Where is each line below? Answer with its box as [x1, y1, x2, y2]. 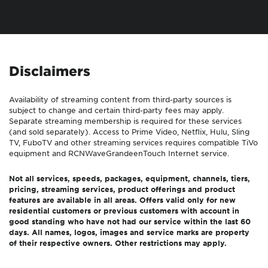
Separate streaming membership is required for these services [9, 116, 242, 126]
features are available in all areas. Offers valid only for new [9, 195, 236, 205]
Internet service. [166, 148, 229, 159]
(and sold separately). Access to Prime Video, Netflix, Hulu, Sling [9, 127, 249, 137]
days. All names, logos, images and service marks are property [9, 227, 249, 237]
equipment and [9, 148, 68, 159]
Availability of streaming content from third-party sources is [9, 95, 232, 105]
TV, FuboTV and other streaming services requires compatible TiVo [9, 138, 258, 148]
